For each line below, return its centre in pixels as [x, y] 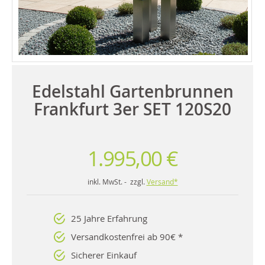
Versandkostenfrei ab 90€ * [127, 236]
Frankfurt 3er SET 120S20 [132, 109]
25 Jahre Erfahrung [109, 218]
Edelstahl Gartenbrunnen [132, 91]
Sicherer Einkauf [104, 255]
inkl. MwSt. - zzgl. [117, 181]
